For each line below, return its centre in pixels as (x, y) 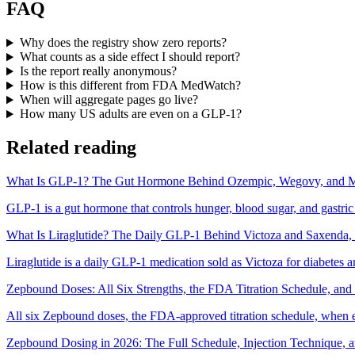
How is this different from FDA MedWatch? (130, 86)
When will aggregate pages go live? (109, 100)
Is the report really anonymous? (98, 71)
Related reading (71, 148)
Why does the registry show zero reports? (123, 43)
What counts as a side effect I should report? (130, 57)
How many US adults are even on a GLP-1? (130, 114)
